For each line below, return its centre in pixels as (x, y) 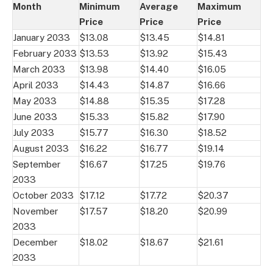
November (36, 211)
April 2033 (36, 85)
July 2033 (34, 132)
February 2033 (45, 53)
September (37, 164)
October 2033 (43, 195)
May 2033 (35, 101)
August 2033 (41, 148)
